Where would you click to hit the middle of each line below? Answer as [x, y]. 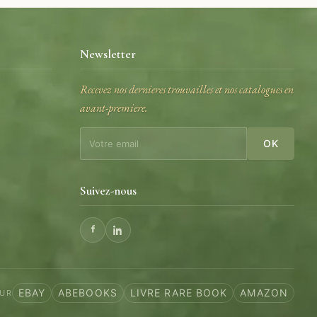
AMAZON [264, 293]
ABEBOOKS [88, 293]
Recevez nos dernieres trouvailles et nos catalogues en [187, 90]
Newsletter [108, 54]
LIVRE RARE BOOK [179, 293]
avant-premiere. [114, 108]
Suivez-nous [108, 191]
